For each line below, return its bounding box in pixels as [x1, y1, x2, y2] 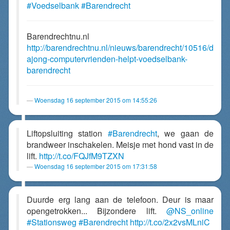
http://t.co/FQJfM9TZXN [39, 150, 124, 162]
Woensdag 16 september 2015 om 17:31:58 [34, 162, 157, 170]
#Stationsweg [27, 216, 76, 228]
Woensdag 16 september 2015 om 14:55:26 [34, 95, 157, 104]
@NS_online [166, 205, 214, 217]
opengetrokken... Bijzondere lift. [27, 205, 166, 217]
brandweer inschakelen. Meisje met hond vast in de [27, 139, 214, 150]
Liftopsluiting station [27, 127, 108, 139]
